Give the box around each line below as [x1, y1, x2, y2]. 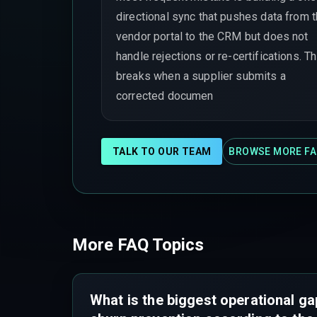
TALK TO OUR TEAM [113, 145, 212, 157]
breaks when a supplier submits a [116, 69, 286, 83]
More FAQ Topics [72, 234, 204, 255]
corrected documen [116, 88, 214, 103]
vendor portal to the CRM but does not [116, 29, 309, 43]
